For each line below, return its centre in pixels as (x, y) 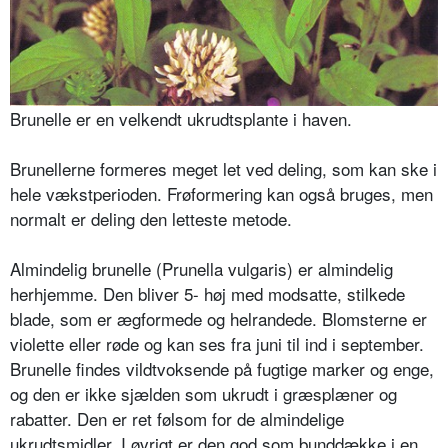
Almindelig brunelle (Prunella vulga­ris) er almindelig (201, 269)
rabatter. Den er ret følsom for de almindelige (177, 419)
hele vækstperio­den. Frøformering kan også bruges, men (221, 194)
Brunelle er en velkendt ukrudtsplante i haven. (181, 119)
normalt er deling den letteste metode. (151, 219)
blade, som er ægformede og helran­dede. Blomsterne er (218, 319)
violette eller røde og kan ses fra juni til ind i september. (217, 344)
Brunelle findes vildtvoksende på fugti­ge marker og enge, (222, 369)
